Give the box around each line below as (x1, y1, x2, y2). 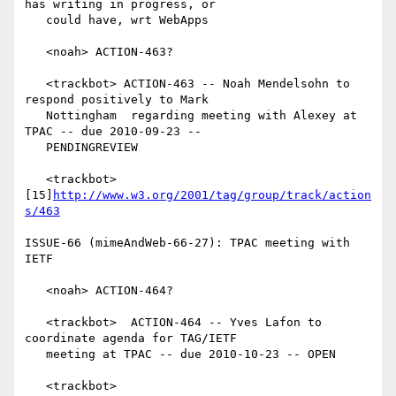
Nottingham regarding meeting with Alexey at (25, 109, 46, 123)
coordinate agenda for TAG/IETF (25, 331, 237, 346)
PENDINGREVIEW (25, 141, 46, 155)
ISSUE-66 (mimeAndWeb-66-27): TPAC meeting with (25, 236, 350, 250)
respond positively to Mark (25, 93, 209, 107)
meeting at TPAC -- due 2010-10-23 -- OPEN (25, 347, 46, 362)
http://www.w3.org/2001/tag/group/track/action (53, 188, 371, 202)
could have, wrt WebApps (25, 13, 46, 27)
